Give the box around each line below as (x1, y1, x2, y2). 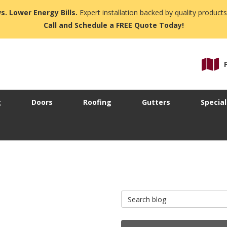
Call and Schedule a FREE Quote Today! (43, 20, 184, 30)
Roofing (83, 97, 111, 107)
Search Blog (121, 190, 164, 200)
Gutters (142, 97, 170, 107)
